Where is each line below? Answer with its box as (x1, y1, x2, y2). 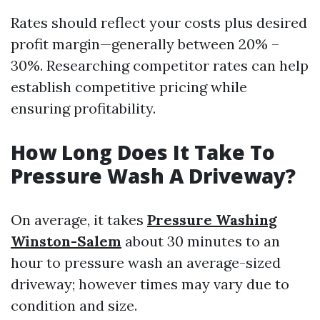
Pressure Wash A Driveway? (11, 162, 296, 189)
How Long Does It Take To (11, 139, 275, 166)
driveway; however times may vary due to (11, 275, 289, 293)
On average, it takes (11, 211, 147, 229)
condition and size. (11, 296, 137, 314)
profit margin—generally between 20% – (11, 35, 279, 53)
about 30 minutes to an (121, 232, 280, 250)
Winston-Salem (11, 232, 121, 250)
